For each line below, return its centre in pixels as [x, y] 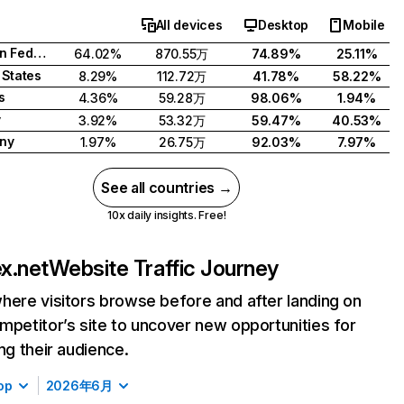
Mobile [364, 25]
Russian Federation [39, 53]
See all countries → [167, 188]
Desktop [284, 25]
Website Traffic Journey [163, 268]
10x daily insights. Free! [167, 215]
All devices [189, 25]
